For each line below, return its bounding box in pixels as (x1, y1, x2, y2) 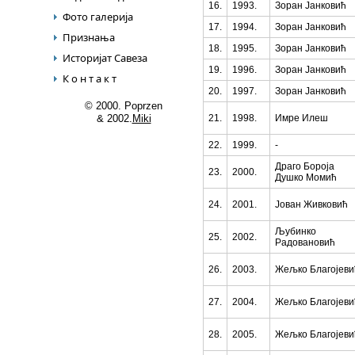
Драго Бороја (275, 161, 334, 172)
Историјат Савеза (63, 51, 147, 65)
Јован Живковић (275, 199, 348, 210)
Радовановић (275, 237, 335, 248)
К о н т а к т (63, 71, 116, 86)
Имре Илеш (275, 113, 328, 124)
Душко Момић (275, 172, 337, 183)
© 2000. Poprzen (85, 100, 162, 112)
